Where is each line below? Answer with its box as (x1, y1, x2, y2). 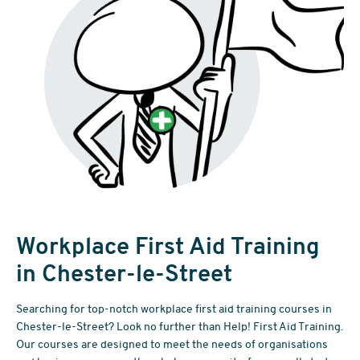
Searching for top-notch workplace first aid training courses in (16, 301, 333, 316)
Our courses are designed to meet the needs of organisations (16, 336, 329, 351)
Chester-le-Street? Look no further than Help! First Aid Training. (16, 318, 344, 333)
